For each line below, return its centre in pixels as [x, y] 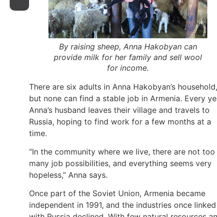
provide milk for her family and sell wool [128, 57]
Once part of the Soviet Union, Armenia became [117, 194]
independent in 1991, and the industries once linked [123, 205]
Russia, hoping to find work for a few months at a [120, 121]
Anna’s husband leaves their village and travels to [119, 110]
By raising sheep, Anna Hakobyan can [128, 46]
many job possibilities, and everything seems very [120, 163]
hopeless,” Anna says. [72, 175]
